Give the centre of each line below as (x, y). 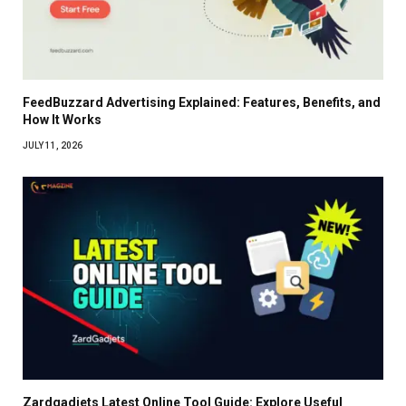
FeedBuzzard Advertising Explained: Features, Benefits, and (202, 102)
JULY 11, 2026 (53, 145)
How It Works (62, 119)
